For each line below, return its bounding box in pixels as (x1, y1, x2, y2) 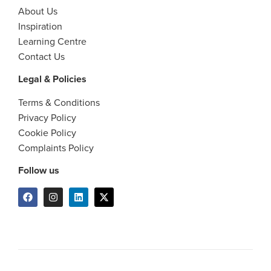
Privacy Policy (18, 111, 76, 125)
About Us (18, 4, 57, 18)
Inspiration (18, 19, 62, 33)
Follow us (18, 163, 59, 178)
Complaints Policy (18, 141, 94, 155)
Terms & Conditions (18, 96, 100, 109)
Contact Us (18, 50, 65, 64)
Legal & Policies (18, 72, 87, 87)
